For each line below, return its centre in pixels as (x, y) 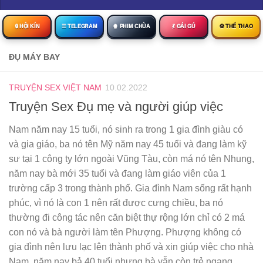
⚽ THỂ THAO (236, 26)
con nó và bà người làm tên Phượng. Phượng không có (125, 232)
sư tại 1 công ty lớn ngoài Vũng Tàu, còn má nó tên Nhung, (131, 159)
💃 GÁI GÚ (184, 26)
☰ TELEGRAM (79, 26)
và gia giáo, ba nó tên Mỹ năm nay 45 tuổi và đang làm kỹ (128, 144)
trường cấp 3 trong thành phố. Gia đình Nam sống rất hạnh (130, 188)
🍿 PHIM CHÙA (131, 26)
